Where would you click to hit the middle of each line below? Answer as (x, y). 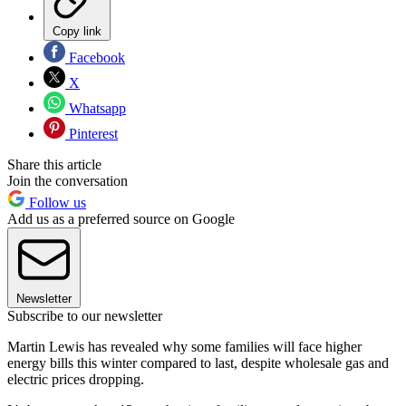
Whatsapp (96, 108)
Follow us (56, 202)
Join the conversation (68, 180)
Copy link (77, 31)
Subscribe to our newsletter (85, 315)
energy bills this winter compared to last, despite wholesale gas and (198, 362)
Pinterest (92, 133)
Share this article (54, 164)
